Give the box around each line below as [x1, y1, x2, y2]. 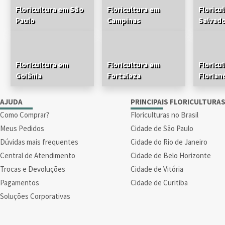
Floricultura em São [16, 4, 84, 14]
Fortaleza [107, 70, 141, 80]
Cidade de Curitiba [131, 177, 188, 187]
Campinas [107, 15, 141, 25]
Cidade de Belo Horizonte [131, 150, 211, 160]
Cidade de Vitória [131, 164, 183, 174]
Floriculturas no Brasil [131, 109, 198, 120]
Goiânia [16, 70, 42, 80]
